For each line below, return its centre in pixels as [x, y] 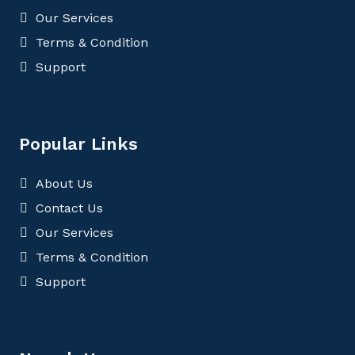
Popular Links [78, 144]
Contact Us [69, 208]
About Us [64, 184]
